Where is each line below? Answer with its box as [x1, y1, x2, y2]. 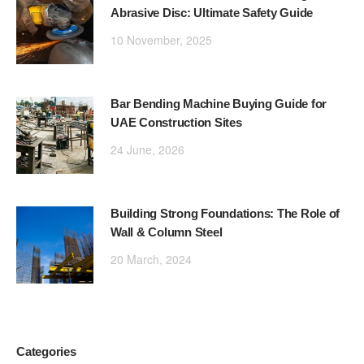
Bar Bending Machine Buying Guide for [110, 97, 327, 111]
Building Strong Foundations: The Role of [110, 206, 340, 221]
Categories [16, 344, 76, 359]
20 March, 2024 [110, 251, 192, 268]
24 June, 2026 [110, 141, 184, 158]
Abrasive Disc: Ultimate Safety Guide [110, 6, 313, 20]
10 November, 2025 [110, 32, 212, 49]
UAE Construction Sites [110, 115, 242, 130]
